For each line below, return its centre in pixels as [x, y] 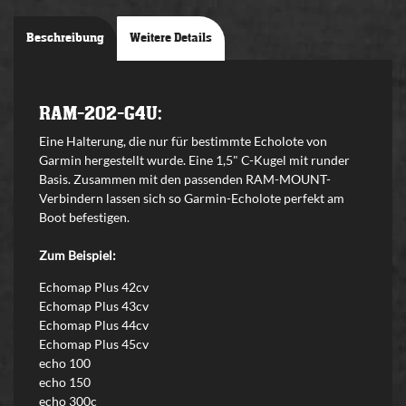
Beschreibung [65, 39]
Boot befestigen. [86, 217]
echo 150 [65, 382]
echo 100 [65, 363]
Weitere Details [171, 39]
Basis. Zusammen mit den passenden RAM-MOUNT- [185, 179]
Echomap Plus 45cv [94, 344]
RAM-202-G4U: [101, 115]
